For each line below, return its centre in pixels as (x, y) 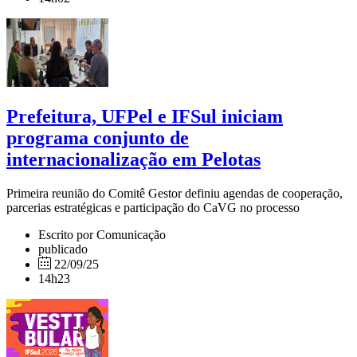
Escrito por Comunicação (102, 234)
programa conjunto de (98, 137)
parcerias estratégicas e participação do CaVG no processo (153, 207)
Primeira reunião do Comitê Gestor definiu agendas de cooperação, (175, 193)
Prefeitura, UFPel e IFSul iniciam (145, 116)
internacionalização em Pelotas (133, 159)
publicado (63, 249)
